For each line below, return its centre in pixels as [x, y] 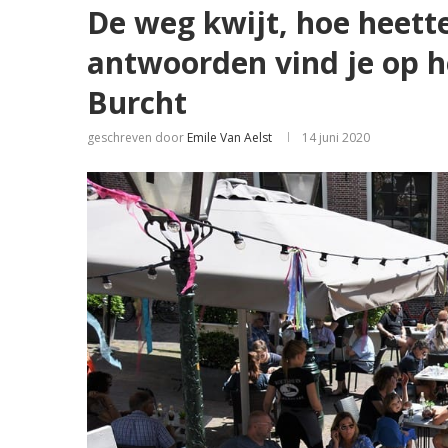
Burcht [137, 102]
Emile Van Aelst [229, 137]
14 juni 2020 [336, 137]
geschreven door [137, 137]
